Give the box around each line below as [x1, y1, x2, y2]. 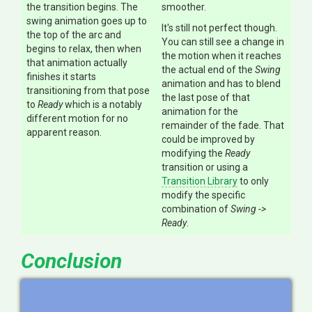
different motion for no [26, 112, 128, 124]
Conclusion [21, 248, 122, 273]
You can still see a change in [162, 36, 284, 47]
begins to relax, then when [26, 42, 141, 54]
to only [237, 175, 269, 187]
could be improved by [162, 133, 255, 145]
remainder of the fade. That [162, 119, 284, 131]
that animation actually [26, 56, 127, 68]
